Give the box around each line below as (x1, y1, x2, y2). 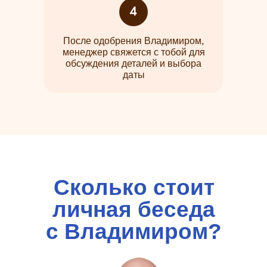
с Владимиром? (46, 219, 222, 244)
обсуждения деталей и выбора (66, 58, 201, 69)
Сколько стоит (53, 175, 215, 200)
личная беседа (52, 197, 215, 222)
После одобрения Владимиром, (63, 36, 204, 46)
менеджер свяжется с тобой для (62, 47, 205, 57)
